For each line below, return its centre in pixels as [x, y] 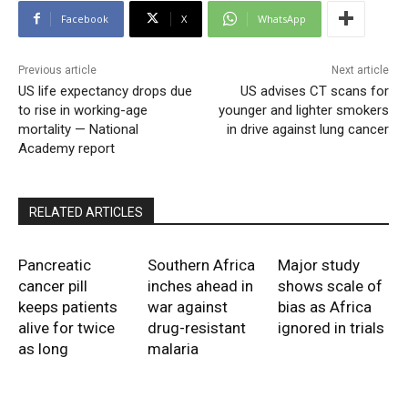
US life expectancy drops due [105, 91]
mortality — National [78, 129]
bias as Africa [324, 306]
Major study [318, 265]
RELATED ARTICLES [86, 212]
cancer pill [53, 286]
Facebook [85, 18]
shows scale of [330, 286]
